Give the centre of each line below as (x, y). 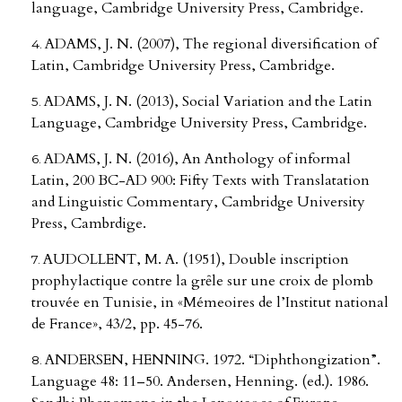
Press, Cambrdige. (89, 224)
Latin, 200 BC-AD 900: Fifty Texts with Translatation (201, 181)
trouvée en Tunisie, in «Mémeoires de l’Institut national (210, 303)
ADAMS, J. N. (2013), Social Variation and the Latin (208, 102)
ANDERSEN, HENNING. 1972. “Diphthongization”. (213, 360)
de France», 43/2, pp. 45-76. (117, 324)
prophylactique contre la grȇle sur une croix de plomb (202, 281)
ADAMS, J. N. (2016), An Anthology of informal (197, 159)
